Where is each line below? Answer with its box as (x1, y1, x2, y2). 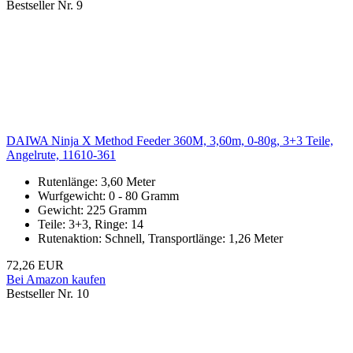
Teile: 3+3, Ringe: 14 (38, 217, 143, 232)
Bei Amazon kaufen (6, 273, 106, 287)
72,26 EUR (6, 258, 64, 273)
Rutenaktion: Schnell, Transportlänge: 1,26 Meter (38, 232, 283, 246)
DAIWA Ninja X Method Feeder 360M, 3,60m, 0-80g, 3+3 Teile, (6, 134, 333, 148)
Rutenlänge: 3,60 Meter (38, 175, 155, 189)
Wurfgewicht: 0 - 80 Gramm (38, 189, 179, 203)
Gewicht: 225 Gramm (38, 203, 147, 217)
